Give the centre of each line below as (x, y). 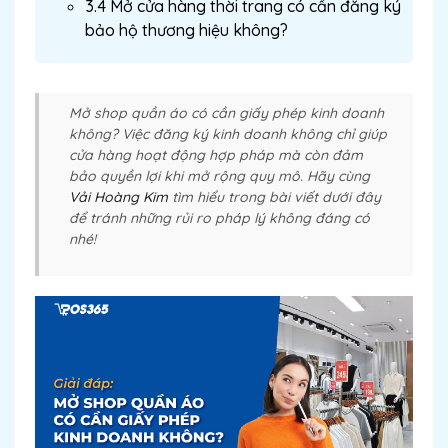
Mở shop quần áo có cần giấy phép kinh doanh (226, 113)
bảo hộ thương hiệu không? (186, 30)
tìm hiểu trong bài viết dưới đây (274, 197)
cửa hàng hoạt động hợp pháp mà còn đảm (216, 155)
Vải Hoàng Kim (118, 197)
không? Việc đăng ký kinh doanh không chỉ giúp (228, 134)
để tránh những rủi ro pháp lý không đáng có (219, 218)
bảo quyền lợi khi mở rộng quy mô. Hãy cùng (219, 176)
